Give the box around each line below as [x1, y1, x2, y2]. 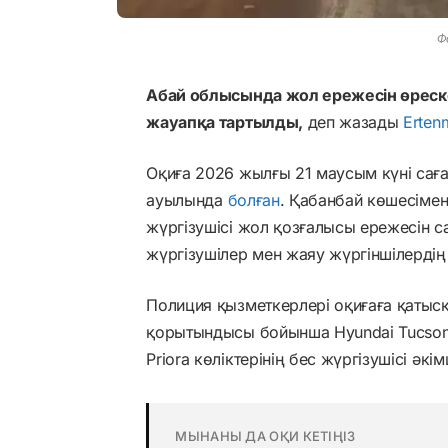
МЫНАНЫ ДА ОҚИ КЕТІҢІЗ [175, 427, 356, 444]
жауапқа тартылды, [146, 111, 303, 132]
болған [227, 189, 280, 210]
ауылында [146, 189, 228, 210]
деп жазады [302, 111, 404, 132]
